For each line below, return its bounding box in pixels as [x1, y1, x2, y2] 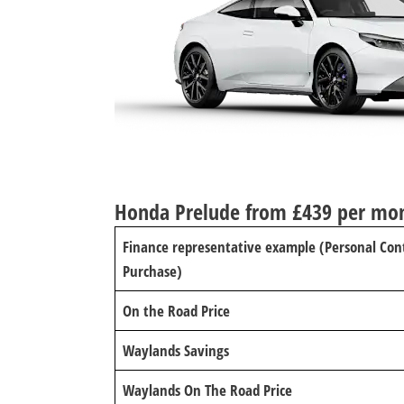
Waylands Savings [123, 340, 229, 361]
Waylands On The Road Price [123, 380, 292, 400]
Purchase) [123, 261, 182, 281]
